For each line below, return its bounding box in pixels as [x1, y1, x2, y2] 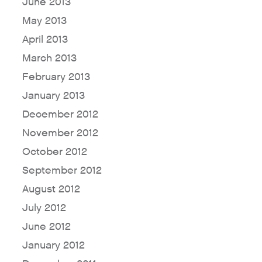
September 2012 [22, 164, 102, 178]
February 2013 [22, 70, 90, 84]
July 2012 [22, 201, 66, 215]
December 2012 [22, 108, 98, 122]
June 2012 [22, 220, 71, 234]
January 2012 [22, 239, 85, 253]
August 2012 [22, 182, 80, 196]
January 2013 [22, 89, 85, 103]
